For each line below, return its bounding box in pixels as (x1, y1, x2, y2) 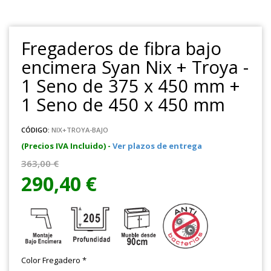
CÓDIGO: (21, 125, 50, 134)
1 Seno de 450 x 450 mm (21, 92, 225, 116)
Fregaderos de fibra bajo (21, 36, 221, 60)
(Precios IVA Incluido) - (21, 140, 113, 151)
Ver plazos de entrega (113, 140, 202, 151)
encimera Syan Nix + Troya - (21, 54, 249, 79)
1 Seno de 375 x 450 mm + (21, 73, 240, 97)
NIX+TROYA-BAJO (51, 125, 108, 134)
